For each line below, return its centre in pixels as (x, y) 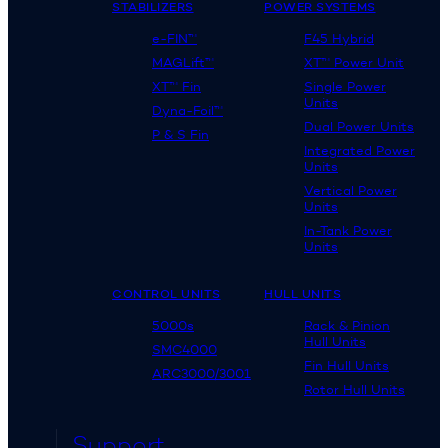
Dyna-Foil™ (187, 109)
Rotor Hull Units (354, 388)
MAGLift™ (183, 61)
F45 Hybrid (339, 37)
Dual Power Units (359, 125)
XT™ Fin (176, 85)
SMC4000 (184, 348)
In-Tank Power (348, 229)
